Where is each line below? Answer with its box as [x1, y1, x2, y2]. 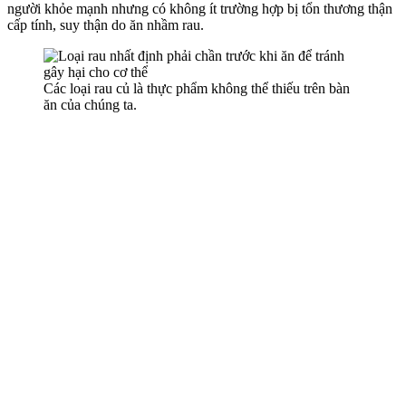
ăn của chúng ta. [43, 96, 137, 112]
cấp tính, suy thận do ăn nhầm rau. [7, 16, 204, 33]
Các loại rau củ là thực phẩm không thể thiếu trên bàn [43, 80, 350, 96]
